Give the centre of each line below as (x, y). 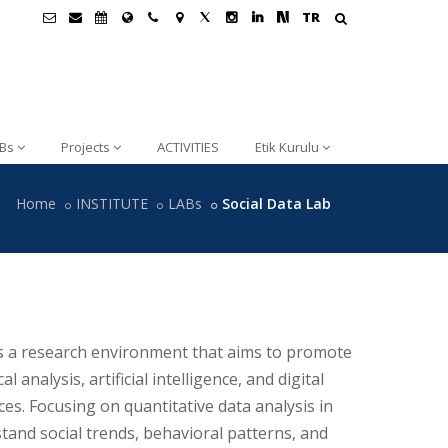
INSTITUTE (112, 203)
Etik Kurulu (287, 147)
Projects (85, 147)
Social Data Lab (276, 203)
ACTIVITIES (188, 147)
